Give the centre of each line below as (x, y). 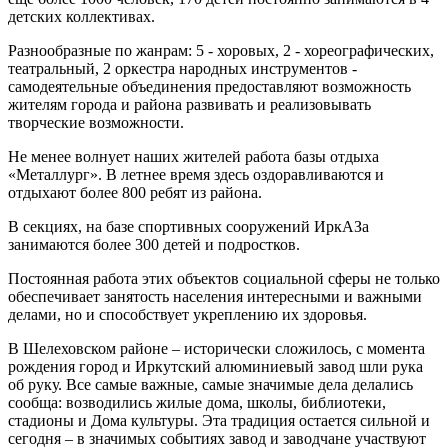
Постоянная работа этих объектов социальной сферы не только (224, 278)
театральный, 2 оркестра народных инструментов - (182, 68)
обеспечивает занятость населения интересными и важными (215, 296)
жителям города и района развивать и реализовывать (189, 104)
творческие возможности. (96, 122)
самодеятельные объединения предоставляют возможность (209, 86)
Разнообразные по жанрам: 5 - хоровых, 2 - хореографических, (221, 50)
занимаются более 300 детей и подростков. (154, 244)
